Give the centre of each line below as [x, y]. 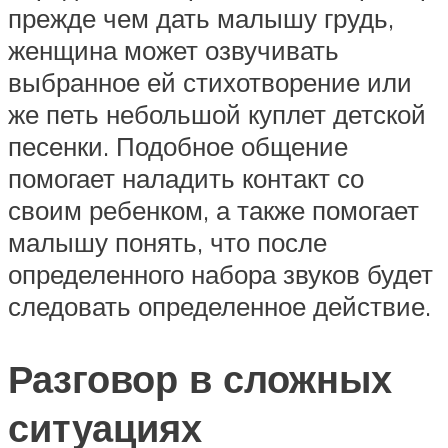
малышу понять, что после [167, 241]
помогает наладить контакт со [186, 177]
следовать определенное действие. [219, 305]
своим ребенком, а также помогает [213, 209]
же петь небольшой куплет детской [217, 113]
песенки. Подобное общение [178, 145]
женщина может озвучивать [173, 49]
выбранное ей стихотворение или [210, 81]
